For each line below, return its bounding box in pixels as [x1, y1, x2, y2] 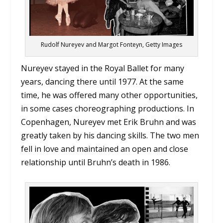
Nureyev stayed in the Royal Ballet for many [21, 62, 185, 74]
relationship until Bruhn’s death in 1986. [21, 156, 171, 168]
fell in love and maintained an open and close [21, 143, 189, 154]
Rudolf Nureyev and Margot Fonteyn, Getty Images [41, 40, 182, 49]
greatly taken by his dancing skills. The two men [21, 129, 200, 141]
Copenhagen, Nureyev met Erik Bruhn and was [21, 116, 197, 127]
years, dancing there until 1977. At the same [21, 76, 184, 87]
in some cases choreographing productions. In [21, 103, 195, 114]
